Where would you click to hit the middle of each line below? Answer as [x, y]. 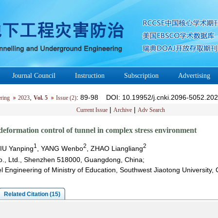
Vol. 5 [40, 98]
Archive [123, 110]
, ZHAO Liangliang [115, 148]
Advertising [194, 76]
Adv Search [151, 110]
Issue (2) [66, 98]
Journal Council [34, 76]
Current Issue [92, 110]
